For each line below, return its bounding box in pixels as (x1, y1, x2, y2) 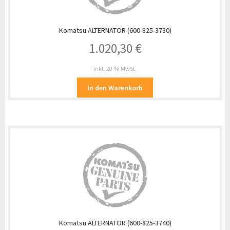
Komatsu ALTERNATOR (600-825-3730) (59, 25, 171, 35)
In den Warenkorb (87, 83, 143, 92)
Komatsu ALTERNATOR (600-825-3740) (59, 218, 171, 228)
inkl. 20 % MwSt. (93, 65, 137, 73)
